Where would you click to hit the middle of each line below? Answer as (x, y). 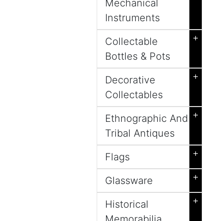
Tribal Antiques (140, 133)
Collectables (134, 95)
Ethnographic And (147, 118)
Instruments (132, 18)
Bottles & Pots (138, 56)
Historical (127, 204)
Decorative (130, 80)
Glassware (129, 181)
